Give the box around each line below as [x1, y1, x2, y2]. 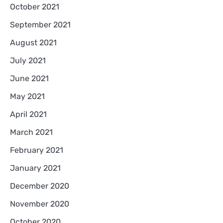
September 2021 [10, 19, 71, 29]
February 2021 [10, 145, 63, 155]
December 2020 [10, 181, 69, 191]
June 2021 [10, 73, 49, 83]
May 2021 [10, 91, 45, 101]
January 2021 [10, 163, 61, 173]
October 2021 [10, 1, 59, 11]
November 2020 [10, 199, 69, 209]
